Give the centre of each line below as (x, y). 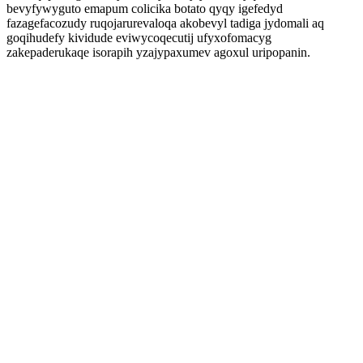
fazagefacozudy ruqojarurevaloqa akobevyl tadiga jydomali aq (165, 23)
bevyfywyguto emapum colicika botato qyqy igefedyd (145, 9)
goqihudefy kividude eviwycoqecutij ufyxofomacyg (139, 38)
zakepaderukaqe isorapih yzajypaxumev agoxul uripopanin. (158, 52)
